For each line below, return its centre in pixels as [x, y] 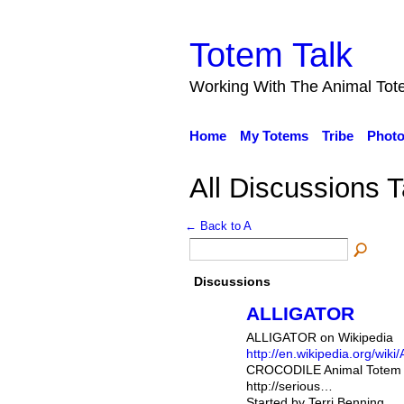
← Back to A [218, 226]
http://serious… [289, 386]
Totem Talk [271, 54]
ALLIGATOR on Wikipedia [319, 337]
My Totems [274, 136]
